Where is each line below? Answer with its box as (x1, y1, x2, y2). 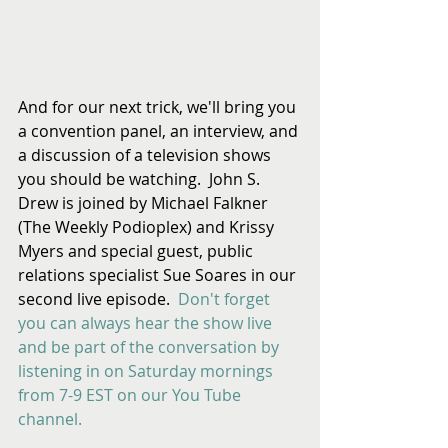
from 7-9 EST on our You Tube (18, 384, 245, 406)
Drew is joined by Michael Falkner (18, 192, 272, 214)
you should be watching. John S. (18, 168, 264, 190)
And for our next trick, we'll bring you (18, 96, 300, 118)
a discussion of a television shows (18, 144, 275, 166)
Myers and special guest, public (18, 240, 257, 262)
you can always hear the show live (18, 312, 276, 334)
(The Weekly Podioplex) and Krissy (18, 216, 278, 238)
